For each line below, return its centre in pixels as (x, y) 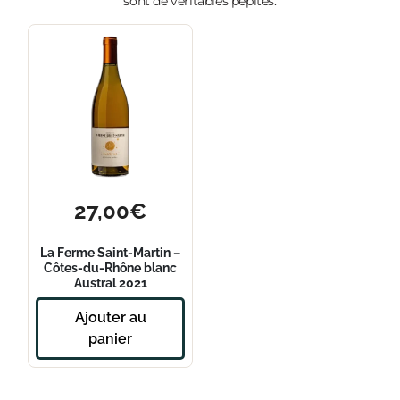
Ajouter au (110, 317)
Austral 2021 (110, 283)
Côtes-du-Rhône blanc (111, 268)
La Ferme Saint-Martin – (111, 253)
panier (111, 338)
